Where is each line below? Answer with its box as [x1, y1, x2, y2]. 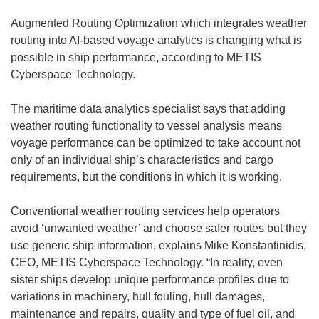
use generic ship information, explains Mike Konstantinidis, [11, 239, 306, 252]
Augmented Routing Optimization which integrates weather [11, 17, 307, 30]
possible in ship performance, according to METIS [11, 51, 261, 64]
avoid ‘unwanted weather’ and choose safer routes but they [11, 222, 307, 235]
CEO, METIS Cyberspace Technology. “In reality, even [11, 256, 283, 269]
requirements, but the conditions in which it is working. [11, 171, 282, 184]
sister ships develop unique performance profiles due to [11, 273, 289, 286]
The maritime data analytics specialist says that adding [11, 103, 286, 115]
